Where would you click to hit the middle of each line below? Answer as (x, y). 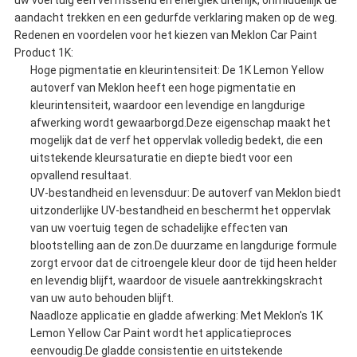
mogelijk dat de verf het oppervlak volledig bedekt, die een (176, 141)
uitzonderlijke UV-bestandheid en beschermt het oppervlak (180, 211)
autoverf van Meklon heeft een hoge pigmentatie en (163, 88)
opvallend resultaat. (80, 176)
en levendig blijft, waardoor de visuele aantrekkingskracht (176, 281)
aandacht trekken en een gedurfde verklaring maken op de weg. (175, 18)
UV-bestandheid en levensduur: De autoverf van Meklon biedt (185, 193)
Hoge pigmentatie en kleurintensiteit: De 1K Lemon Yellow (177, 71)
